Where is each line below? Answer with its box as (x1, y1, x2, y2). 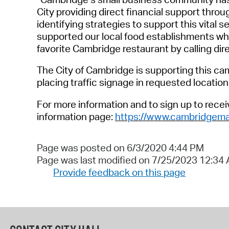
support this (144, 17, 199, 30)
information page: (37, 110, 115, 123)
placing (37, 76, 71, 89)
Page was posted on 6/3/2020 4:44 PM (37, 142, 204, 154)
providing (54, 5, 97, 18)
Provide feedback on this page (53, 166, 186, 179)
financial (126, 5, 163, 18)
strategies (85, 17, 130, 30)
